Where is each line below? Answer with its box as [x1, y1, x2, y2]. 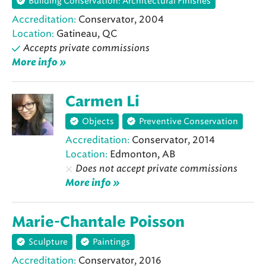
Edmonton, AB [107, 148, 175, 160]
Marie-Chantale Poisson [12, 216, 185, 230]
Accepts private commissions [23, 42, 150, 53]
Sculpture [28, 237, 68, 248]
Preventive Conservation [139, 116, 238, 126]
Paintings [93, 237, 130, 248]
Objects [82, 116, 114, 126]
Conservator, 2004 [76, 13, 164, 25]
